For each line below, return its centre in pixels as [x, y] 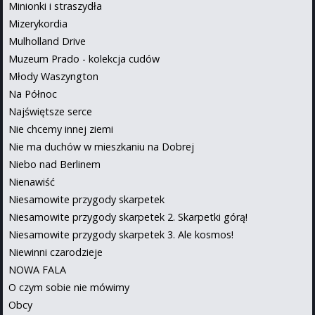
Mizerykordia [38, 23]
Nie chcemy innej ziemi [61, 129]
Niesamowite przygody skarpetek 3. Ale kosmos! [121, 234]
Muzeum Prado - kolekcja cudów [84, 58]
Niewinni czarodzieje [56, 252]
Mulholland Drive [47, 41]
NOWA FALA [37, 269]
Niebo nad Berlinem [54, 164]
